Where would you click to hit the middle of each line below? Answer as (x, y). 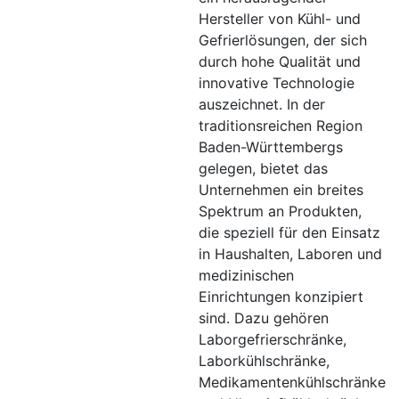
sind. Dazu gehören (264, 318)
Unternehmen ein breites (281, 190)
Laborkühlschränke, (264, 361)
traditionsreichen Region (281, 126)
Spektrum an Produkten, (280, 212)
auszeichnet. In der (262, 105)
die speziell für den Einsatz (289, 233)
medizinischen (246, 276)
